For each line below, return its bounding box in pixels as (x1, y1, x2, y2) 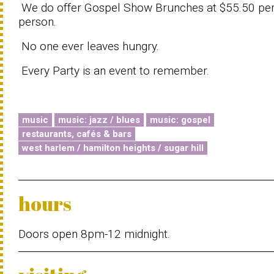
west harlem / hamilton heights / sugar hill (22, 143, 204, 154)
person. (18, 15, 56, 29)
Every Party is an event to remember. (18, 64, 209, 78)
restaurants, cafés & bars (22, 128, 131, 139)
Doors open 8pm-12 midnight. (18, 227, 170, 241)
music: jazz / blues (58, 114, 140, 125)
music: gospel (150, 114, 210, 125)
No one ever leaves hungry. (18, 39, 159, 53)
